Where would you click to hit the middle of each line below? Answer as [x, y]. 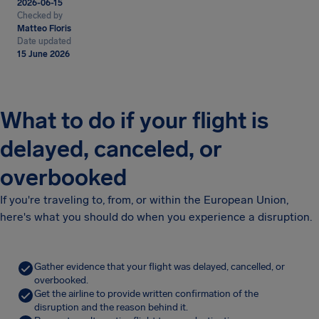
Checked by [40, 16]
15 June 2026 [43, 54]
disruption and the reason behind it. [111, 307]
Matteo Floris [44, 28]
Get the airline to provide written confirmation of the [146, 294]
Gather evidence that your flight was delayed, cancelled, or [159, 267]
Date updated [44, 41]
